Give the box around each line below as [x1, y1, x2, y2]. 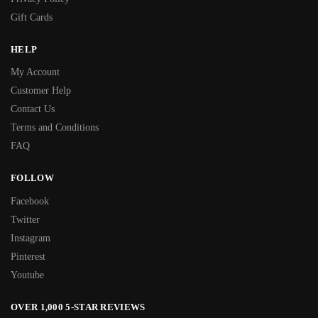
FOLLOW [11, 172, 54, 184]
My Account [11, 67, 60, 78]
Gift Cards [11, 11, 53, 23]
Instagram [11, 232, 50, 243]
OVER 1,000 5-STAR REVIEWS [11, 301, 146, 312]
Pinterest [11, 251, 45, 262]
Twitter [11, 214, 40, 225]
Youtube [11, 269, 44, 280]
